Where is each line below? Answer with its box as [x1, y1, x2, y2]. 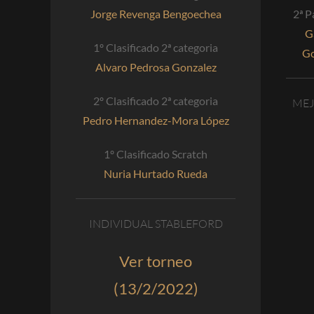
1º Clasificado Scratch [104, 147, 207, 161]
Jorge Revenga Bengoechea [90, 7, 221, 21]
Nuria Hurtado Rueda [104, 167, 207, 181]
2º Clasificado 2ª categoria [93, 94, 218, 108]
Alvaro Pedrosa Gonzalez [95, 60, 217, 74]
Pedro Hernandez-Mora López [82, 114, 229, 128]
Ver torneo [119, 252, 192, 271]
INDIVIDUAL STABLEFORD [88, 217, 223, 231]
